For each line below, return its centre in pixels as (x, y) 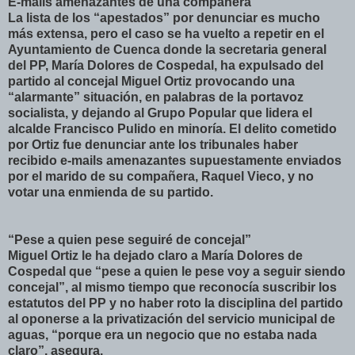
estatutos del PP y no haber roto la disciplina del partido (176, 303)
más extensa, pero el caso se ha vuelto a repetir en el (166, 33)
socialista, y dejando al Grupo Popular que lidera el (160, 113)
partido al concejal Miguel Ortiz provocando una (151, 81)
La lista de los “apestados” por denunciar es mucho (164, 17)
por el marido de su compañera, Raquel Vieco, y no (161, 176)
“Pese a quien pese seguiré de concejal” (130, 239)
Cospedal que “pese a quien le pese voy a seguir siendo (177, 271)
